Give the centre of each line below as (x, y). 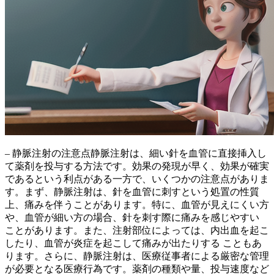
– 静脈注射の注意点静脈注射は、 (77, 154)
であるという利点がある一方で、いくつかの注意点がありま (137, 179)
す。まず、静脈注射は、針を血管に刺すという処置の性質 (132, 192)
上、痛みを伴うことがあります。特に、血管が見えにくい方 (137, 205)
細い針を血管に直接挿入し (208, 154)
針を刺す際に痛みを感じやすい (191, 218)
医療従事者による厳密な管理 (206, 256)
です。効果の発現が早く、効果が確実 (186, 166)
